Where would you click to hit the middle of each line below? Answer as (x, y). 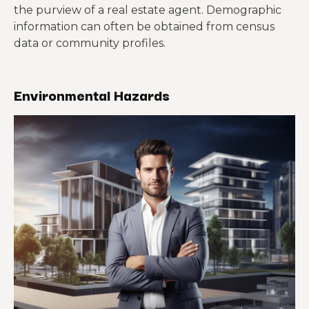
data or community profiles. (90, 43)
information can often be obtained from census (144, 27)
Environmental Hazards (92, 94)
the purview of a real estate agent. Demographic (148, 10)
